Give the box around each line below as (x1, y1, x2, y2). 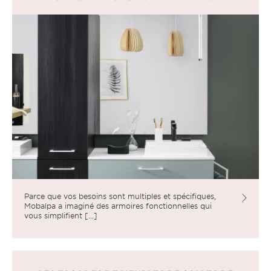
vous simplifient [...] (24, 210, 97, 220)
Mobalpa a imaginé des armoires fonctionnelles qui (24, 200, 212, 211)
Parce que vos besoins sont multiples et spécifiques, (24, 191, 216, 201)
